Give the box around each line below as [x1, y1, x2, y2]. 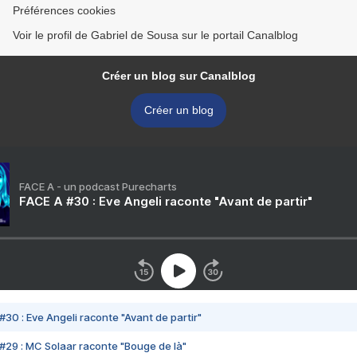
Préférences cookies [13, 4, 116, 18]
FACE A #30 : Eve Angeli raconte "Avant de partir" [19, 194, 312, 210]
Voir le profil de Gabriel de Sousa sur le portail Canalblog [13, 29, 298, 42]
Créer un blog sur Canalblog [101, 69, 256, 83]
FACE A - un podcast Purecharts [19, 180, 177, 194]
